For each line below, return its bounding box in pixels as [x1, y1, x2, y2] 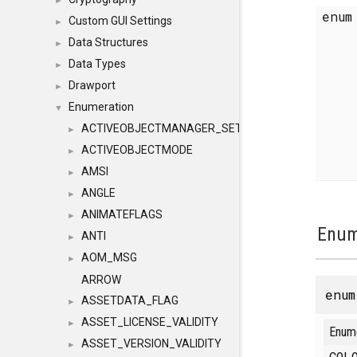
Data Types [69, 57, 126, 70]
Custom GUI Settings [69, 14, 172, 27]
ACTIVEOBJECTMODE [81, 143, 193, 156]
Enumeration [69, 100, 134, 113]
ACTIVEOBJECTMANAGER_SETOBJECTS [81, 122, 292, 135]
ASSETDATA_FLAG [81, 294, 178, 307]
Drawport [69, 79, 116, 92]
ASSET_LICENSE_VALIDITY [81, 316, 218, 328]
